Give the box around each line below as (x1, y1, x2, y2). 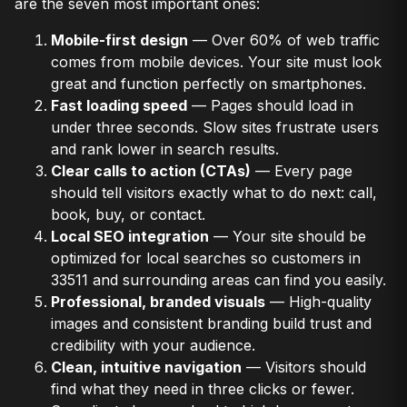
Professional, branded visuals (51, 292, 265, 311)
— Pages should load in (187, 95, 353, 114)
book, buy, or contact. (51, 204, 205, 223)
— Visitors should (242, 357, 366, 376)
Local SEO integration (51, 226, 209, 245)
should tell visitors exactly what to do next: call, (51, 183, 377, 202)
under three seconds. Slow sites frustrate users (51, 117, 379, 136)
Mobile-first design (51, 30, 188, 49)
